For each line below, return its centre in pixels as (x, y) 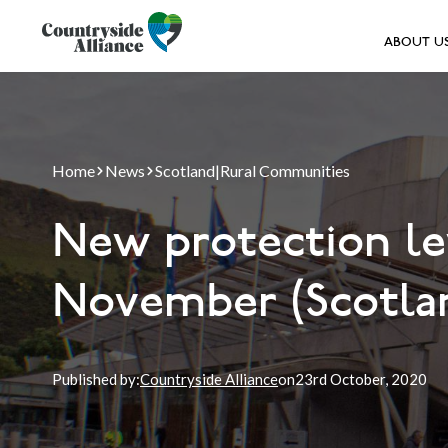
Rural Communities (285, 170)
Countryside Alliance (209, 379)
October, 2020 (377, 379)
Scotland (185, 170)
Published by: (96, 379)
